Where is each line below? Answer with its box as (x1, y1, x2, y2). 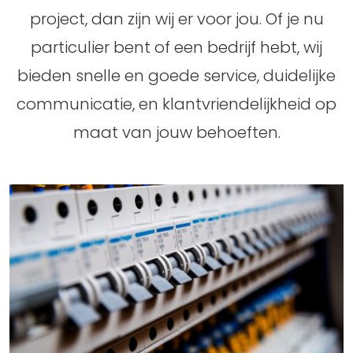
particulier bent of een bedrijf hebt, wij (31, 35, 322, 58)
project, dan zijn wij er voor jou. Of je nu (29, 7, 324, 30)
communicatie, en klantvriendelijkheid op (17, 92, 336, 115)
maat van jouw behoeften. (72, 121, 281, 143)
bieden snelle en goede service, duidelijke (17, 64, 336, 87)
